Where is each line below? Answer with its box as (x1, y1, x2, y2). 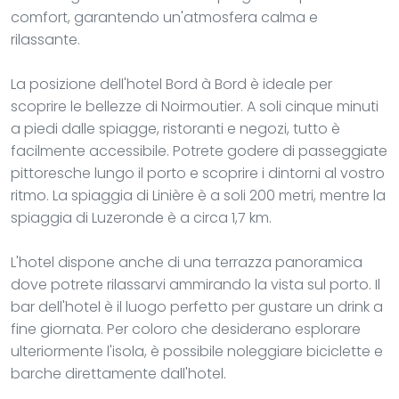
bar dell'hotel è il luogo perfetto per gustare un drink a (11, 296, 383, 317)
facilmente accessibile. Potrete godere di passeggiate (11, 140, 387, 161)
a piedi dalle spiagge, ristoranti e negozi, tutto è (11, 118, 340, 139)
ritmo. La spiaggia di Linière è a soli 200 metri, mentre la (11, 184, 386, 206)
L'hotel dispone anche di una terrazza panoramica (11, 251, 362, 273)
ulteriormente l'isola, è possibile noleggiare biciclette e (11, 340, 383, 362)
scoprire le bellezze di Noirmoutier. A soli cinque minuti (11, 95, 379, 117)
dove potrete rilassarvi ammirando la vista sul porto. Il (11, 273, 380, 295)
